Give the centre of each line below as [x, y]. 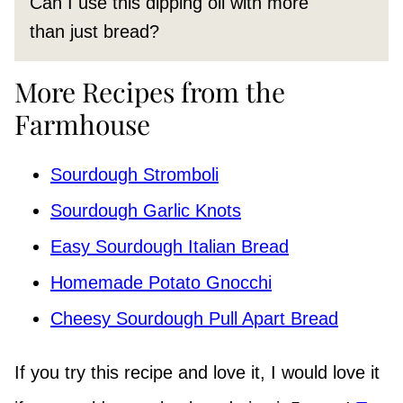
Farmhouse [82, 125]
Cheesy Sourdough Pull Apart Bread [194, 319]
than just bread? [94, 32]
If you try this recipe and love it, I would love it [197, 373]
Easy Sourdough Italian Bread [170, 247]
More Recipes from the [150, 92]
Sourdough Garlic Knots [146, 211]
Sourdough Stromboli [134, 175]
